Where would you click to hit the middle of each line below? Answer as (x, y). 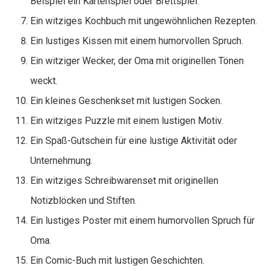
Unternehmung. (61, 161)
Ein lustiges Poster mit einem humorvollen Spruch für (142, 220)
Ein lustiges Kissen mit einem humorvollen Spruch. (137, 41)
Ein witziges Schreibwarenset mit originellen (124, 181)
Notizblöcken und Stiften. (83, 201)
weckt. (44, 81)
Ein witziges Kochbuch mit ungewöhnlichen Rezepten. (144, 21)
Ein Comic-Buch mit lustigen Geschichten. (117, 260)
